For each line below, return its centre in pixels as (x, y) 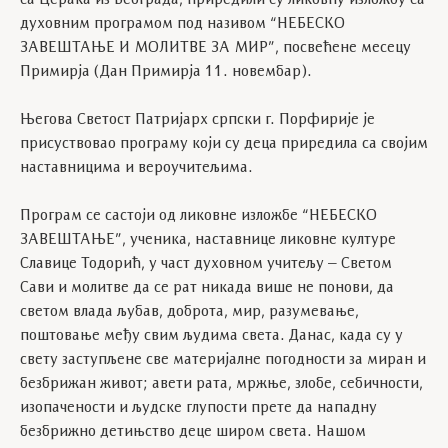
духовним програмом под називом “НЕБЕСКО (182, 24)
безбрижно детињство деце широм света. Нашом (193, 432)
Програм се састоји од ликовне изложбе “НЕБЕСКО (198, 216)
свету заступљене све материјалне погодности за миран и (223, 360)
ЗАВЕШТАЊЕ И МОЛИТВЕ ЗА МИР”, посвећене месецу (215, 48)
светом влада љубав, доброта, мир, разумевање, (189, 312)
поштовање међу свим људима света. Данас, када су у (211, 336)
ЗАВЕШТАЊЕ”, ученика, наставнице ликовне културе (208, 240)
